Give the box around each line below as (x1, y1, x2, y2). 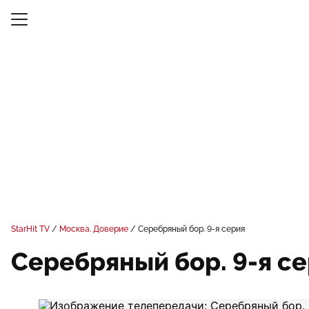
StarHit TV (11, 224, 50, 234)
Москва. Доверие (59, 224, 128, 234)
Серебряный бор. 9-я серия (138, 224, 245, 234)
